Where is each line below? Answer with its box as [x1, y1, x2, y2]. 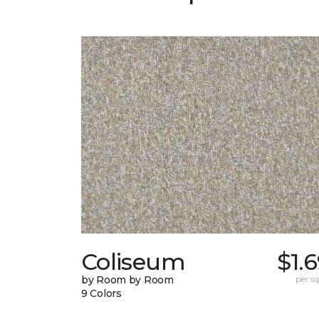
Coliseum [81, 248, 185, 276]
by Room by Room [81, 273, 174, 287]
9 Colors [81, 287, 122, 300]
